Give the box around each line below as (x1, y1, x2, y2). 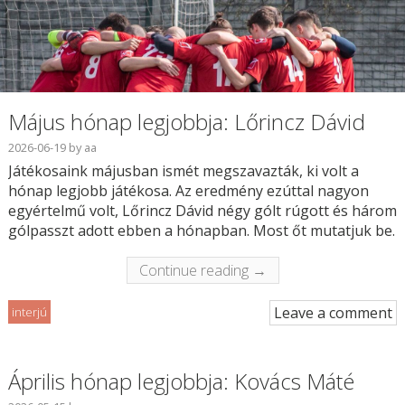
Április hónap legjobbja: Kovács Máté (7, 366, 354, 397)
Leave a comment (274, 303, 393, 324)
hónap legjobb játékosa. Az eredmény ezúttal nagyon (7, 181, 369, 202)
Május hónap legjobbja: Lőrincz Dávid (7, 107, 365, 137)
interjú (11, 304, 47, 321)
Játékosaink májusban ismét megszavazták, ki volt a (7, 161, 359, 182)
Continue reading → (138, 260, 267, 281)
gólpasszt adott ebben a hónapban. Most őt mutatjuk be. (7, 221, 395, 241)
